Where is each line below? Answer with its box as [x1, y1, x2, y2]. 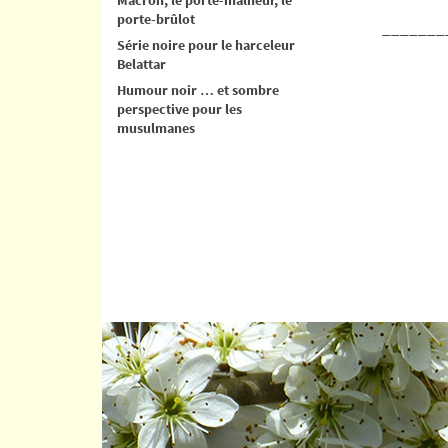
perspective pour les [117, 99, 242, 118]
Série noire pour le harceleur [117, 35, 295, 54]
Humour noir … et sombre [117, 80, 279, 99]
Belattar [117, 54, 166, 73]
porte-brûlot [117, 9, 195, 28]
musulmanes [117, 118, 195, 137]
